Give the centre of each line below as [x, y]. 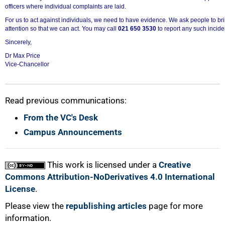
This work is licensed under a [102, 164]
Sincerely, [18, 42]
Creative [175, 164]
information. [28, 218]
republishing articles [106, 206]
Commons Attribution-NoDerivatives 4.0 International [110, 177]
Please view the [35, 206]
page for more [175, 206]
